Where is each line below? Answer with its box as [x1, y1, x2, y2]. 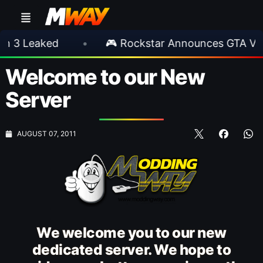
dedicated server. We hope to [32, 241, 231, 258]
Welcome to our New [5, 64, 205, 90]
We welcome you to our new [36, 224, 227, 241]
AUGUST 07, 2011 [16, 129, 76, 138]
